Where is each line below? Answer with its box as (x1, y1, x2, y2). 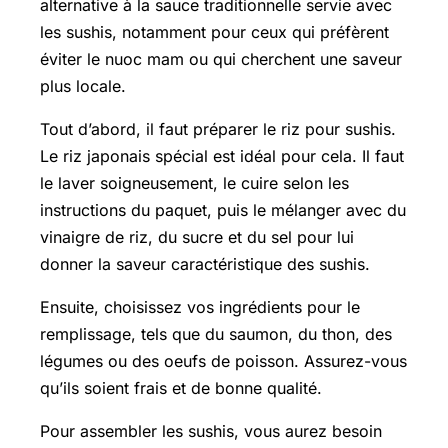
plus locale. (40, 75, 126, 96)
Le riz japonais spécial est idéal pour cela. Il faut (40, 145, 404, 166)
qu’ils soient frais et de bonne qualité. (40, 377, 322, 398)
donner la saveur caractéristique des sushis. (40, 253, 370, 274)
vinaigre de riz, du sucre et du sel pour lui (40, 226, 354, 247)
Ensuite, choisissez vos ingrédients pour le (40, 296, 360, 317)
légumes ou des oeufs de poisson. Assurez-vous (40, 350, 407, 371)
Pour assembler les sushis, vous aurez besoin (40, 420, 382, 441)
